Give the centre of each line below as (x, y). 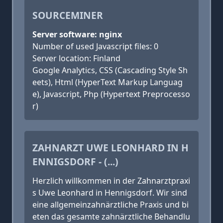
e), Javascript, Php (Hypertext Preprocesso (111, 94)
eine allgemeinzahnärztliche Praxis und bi (111, 205)
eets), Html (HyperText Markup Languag (108, 82)
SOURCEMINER (68, 15)
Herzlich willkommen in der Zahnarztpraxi (111, 181)
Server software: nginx (77, 34)
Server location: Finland (76, 58)
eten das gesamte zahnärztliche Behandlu (111, 217)
